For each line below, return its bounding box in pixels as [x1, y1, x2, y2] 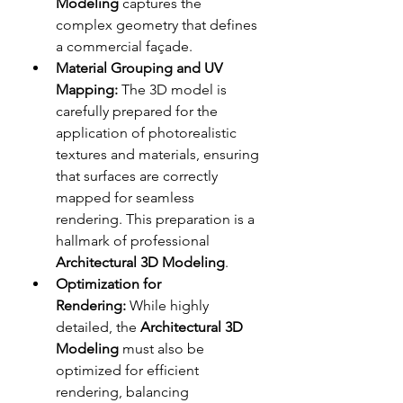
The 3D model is [118, 80, 227, 98]
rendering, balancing [56, 382, 189, 400]
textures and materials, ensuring [56, 145, 259, 163]
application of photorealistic [56, 123, 237, 141]
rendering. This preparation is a [56, 210, 255, 228]
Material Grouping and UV [56, 58, 222, 76]
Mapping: [56, 80, 118, 98]
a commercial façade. [56, 37, 196, 55]
